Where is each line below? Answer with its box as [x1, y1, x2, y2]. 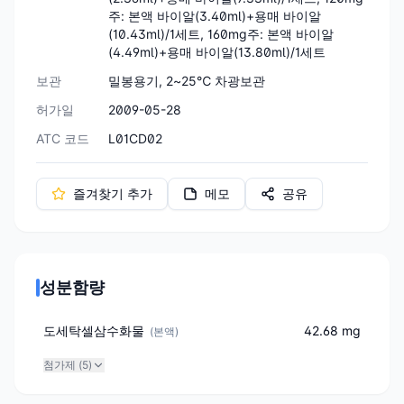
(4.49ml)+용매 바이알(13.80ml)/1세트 [108, 43, 326, 60]
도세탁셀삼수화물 [43, 322, 144, 338]
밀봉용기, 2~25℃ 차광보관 [108, 72, 265, 88]
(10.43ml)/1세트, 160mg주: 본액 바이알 [108, 25, 334, 41]
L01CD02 [108, 130, 162, 146]
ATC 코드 [36, 130, 89, 146]
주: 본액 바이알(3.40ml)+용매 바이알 [108, 7, 321, 23]
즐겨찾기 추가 [73, 185, 152, 201]
